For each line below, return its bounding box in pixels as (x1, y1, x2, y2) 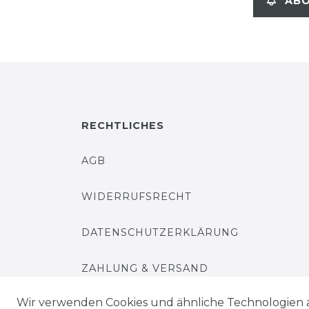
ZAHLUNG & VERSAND (81, 262, 208, 275)
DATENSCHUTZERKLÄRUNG (81, 226, 239, 239)
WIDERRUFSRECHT (81, 190, 192, 203)
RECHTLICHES (81, 119, 164, 132)
